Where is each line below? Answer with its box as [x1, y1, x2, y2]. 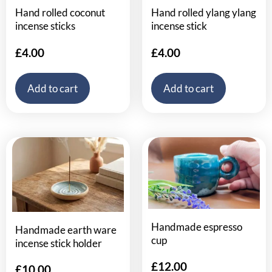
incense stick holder [15, 236, 102, 250]
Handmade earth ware [15, 223, 117, 236]
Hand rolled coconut [15, 6, 105, 19]
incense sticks [15, 19, 75, 33]
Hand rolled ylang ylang [151, 6, 256, 19]
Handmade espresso [151, 220, 242, 233]
